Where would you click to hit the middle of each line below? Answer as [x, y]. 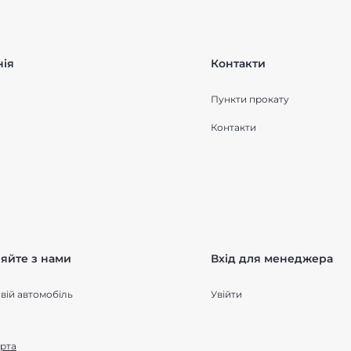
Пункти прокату [250, 99]
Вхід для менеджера [272, 259]
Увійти [226, 294]
